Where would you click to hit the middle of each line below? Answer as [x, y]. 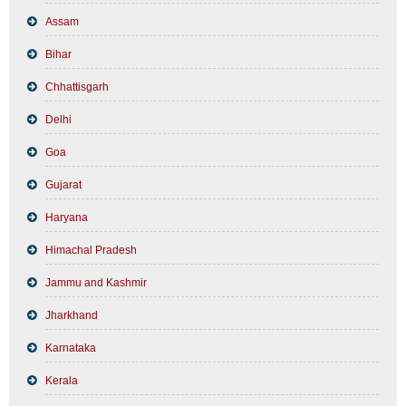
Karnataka [71, 348]
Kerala [62, 380]
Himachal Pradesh [91, 250]
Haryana [67, 217]
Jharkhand [72, 315]
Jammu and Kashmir [96, 282]
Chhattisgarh [77, 87]
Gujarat [63, 184]
